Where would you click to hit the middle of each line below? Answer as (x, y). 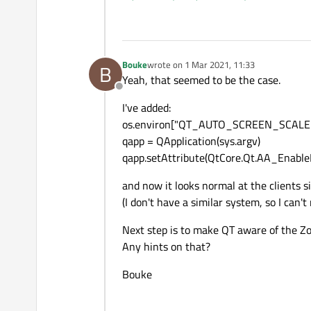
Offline (134, 93)
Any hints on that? (166, 246)
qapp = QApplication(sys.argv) (191, 141)
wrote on (166, 64)
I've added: (146, 107)
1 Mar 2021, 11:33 (220, 64)
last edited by (173, 70)
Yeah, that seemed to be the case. (201, 79)
